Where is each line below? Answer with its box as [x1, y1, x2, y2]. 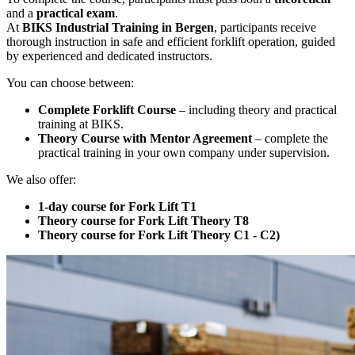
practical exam [36, 6, 115, 20]
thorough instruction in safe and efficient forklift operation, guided [6, 34, 335, 48]
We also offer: [6, 172, 76, 186]
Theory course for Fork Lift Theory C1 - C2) [38, 227, 280, 242]
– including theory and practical [176, 102, 337, 116]
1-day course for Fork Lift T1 [38, 199, 200, 213]
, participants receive [214, 20, 316, 34]
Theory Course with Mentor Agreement [38, 131, 252, 145]
